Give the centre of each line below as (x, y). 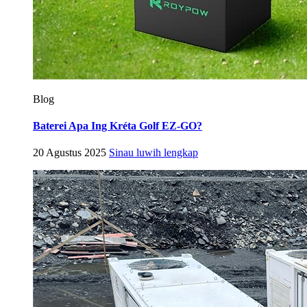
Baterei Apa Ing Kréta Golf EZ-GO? (118, 125)
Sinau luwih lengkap (153, 153)
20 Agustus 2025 (70, 153)
